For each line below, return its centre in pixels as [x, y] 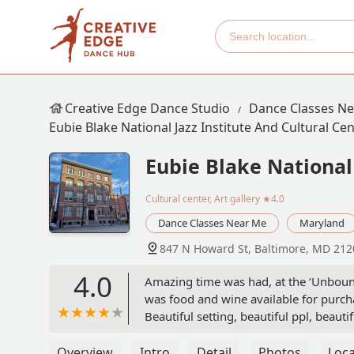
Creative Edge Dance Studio [147, 108]
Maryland [322, 223]
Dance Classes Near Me [212, 223]
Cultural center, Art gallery [203, 199]
